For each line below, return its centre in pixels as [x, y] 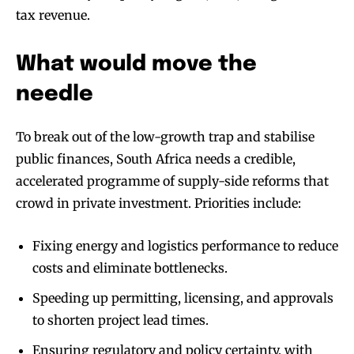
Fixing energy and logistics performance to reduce [185, 246]
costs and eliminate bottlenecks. [130, 268]
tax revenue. [53, 15]
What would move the [136, 65]
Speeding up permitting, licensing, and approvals [183, 298]
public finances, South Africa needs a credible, [156, 159]
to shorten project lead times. [121, 320]
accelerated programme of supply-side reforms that [172, 181]
